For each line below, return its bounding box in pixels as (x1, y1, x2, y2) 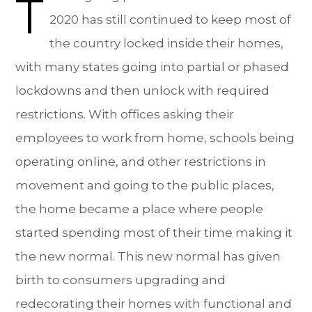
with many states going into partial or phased (15, 59, 290, 74)
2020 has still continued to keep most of (49, 12, 292, 26)
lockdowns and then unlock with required (15, 83, 270, 97)
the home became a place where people (15, 201, 264, 216)
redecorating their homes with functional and (15, 296, 292, 311)
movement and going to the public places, (15, 178, 275, 192)
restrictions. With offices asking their (15, 107, 235, 121)
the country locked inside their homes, (49, 36, 284, 50)
